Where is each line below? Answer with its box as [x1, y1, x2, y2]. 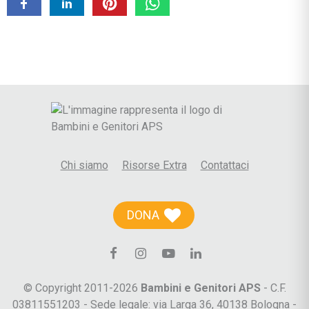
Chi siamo [60, 159, 108, 172]
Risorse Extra [121, 159, 187, 172]
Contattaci [200, 159, 249, 172]
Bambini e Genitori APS [140, 281, 261, 295]
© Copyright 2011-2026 [23, 281, 141, 295]
